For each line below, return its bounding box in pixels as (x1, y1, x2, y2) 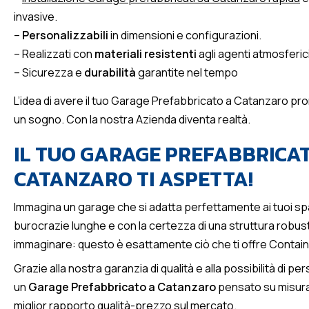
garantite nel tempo (136, 65, 238, 80)
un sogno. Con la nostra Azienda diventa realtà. (14, 112, 250, 127)
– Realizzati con (14, 46, 94, 61)
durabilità (84, 65, 136, 80)
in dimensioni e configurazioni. (108, 28, 261, 43)
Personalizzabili (22, 28, 108, 43)
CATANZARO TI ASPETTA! (14, 163, 253, 195)
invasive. (14, 9, 57, 24)
